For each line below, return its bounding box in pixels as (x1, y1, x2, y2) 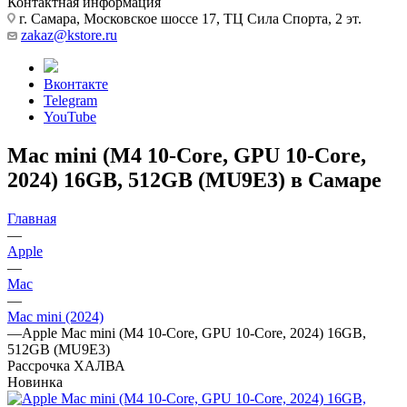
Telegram (44, 92, 97, 108)
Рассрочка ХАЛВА (7, 357, 125, 373)
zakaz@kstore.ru (21, 26, 117, 43)
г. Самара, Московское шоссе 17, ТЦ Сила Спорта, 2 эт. (15, 10, 362, 26)
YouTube (44, 108, 96, 124)
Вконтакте (44, 75, 108, 92)
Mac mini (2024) (7, 308, 104, 324)
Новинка (7, 373, 63, 390)
